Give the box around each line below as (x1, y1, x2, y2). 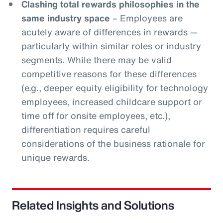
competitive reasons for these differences (21, 67, 197, 80)
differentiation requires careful (21, 122, 150, 136)
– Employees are (110, 11, 183, 24)
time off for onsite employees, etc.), (21, 109, 170, 122)
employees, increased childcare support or (21, 95, 202, 108)
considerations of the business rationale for (21, 136, 205, 150)
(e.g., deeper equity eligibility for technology (21, 81, 208, 94)
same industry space (21, 11, 110, 24)
